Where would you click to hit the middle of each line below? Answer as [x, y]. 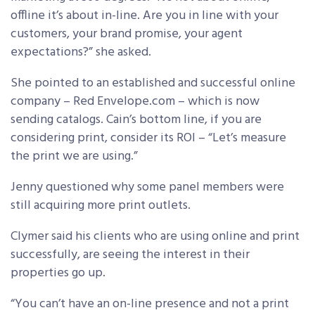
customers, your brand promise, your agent [127, 34]
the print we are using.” [74, 156]
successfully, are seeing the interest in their [130, 255]
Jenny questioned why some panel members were [147, 187]
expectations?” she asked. [81, 52]
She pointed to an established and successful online [153, 83]
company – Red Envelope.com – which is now [135, 102]
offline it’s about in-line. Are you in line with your [144, 16]
